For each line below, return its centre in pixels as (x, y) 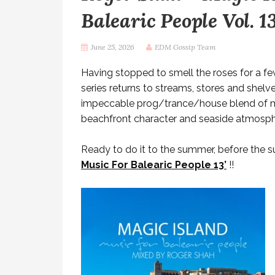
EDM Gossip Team (185, 47)
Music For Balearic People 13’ (154, 165)
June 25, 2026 (113, 47)
